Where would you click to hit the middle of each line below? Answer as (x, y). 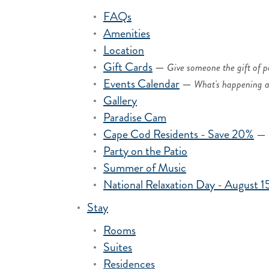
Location (124, 50)
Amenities (127, 33)
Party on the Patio (145, 151)
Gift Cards (128, 67)
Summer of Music (145, 168)
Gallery (120, 101)
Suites (118, 247)
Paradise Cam (135, 117)
